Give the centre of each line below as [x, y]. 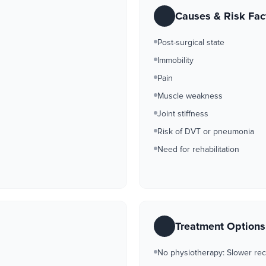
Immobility [175, 60]
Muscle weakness [190, 96]
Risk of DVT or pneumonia [206, 132]
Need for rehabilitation [198, 149]
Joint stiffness [183, 114]
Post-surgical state [191, 42]
